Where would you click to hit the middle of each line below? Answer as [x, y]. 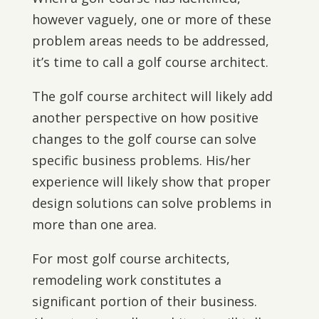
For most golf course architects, [131, 258]
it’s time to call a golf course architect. [150, 62]
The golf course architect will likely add [152, 96]
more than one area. [94, 224]
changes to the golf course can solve [144, 139]
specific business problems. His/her [141, 160]
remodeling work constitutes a [126, 280]
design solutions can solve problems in [151, 203]
